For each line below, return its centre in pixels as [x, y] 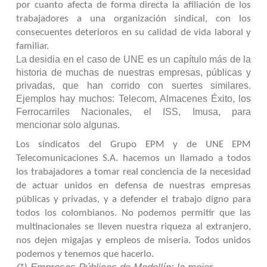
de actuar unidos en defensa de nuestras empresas [133, 186]
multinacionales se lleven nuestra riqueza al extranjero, [133, 227]
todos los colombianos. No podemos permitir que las [133, 213]
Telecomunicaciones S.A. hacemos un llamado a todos [133, 158]
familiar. [32, 46]
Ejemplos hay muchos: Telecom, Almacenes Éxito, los [133, 98]
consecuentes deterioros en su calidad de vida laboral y [133, 32]
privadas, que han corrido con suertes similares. [133, 85]
